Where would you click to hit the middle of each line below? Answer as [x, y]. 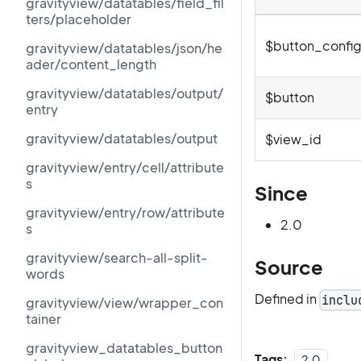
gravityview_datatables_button [124, 348]
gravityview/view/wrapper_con [124, 303]
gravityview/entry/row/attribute [125, 212]
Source [289, 266]
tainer [44, 319]
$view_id [293, 139]
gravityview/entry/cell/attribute [125, 167]
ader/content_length [91, 64]
